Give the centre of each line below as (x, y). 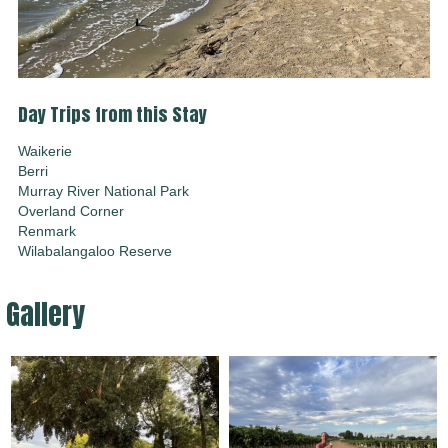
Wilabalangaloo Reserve (95, 251)
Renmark (47, 231)
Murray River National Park (103, 191)
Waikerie (45, 151)
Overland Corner (71, 211)
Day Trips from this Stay (112, 114)
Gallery (45, 314)
